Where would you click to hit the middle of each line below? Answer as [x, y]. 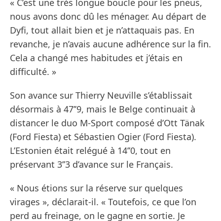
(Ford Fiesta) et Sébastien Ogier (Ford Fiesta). [103, 137]
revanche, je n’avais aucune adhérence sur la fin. [110, 44]
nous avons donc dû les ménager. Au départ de [108, 17]
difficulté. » [33, 72]
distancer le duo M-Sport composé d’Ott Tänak [107, 123]
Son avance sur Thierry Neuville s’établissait [101, 95]
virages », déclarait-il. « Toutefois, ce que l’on [103, 202]
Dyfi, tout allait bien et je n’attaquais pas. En [102, 30]
